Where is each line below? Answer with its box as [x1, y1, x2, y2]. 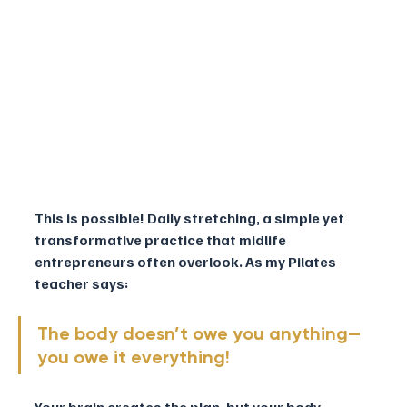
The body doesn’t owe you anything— [37, 322, 361, 344]
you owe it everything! [37, 345, 234, 368]
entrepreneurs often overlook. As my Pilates [35, 252, 339, 271]
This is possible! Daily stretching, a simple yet [35, 208, 347, 227]
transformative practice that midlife [35, 230, 289, 249]
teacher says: [35, 273, 131, 293]
